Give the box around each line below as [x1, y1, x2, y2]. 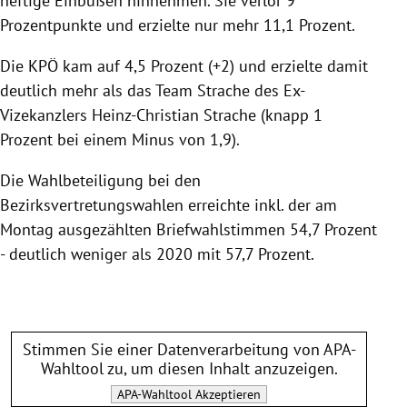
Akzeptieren [192, 385, 261, 402]
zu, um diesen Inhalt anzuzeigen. [103, 357, 338, 379]
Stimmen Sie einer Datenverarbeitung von [22, 338, 323, 360]
